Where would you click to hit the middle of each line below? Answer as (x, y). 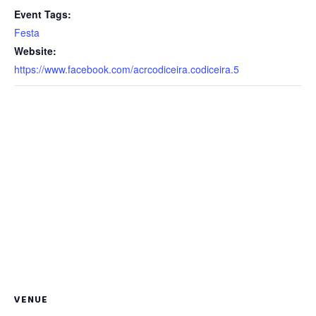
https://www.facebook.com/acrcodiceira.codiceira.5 (127, 69)
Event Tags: (43, 14)
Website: (35, 50)
